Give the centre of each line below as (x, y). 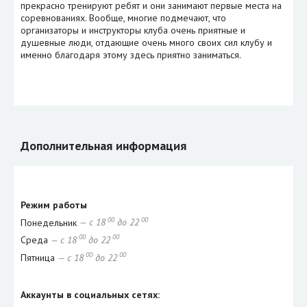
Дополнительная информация (103, 145)
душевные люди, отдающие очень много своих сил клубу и (146, 42)
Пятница (39, 257)
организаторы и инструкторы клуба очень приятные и (133, 30)
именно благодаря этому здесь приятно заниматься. (131, 54)
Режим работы (54, 205)
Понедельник (50, 222)
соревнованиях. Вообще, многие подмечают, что (123, 17)
